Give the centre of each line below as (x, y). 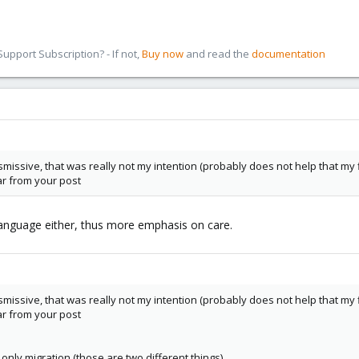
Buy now (163, 54)
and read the (218, 54)
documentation (288, 54)
